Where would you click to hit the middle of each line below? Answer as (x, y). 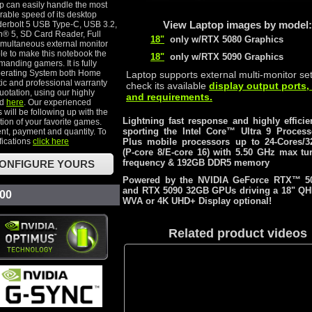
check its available (167, 86)
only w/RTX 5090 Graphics (224, 57)
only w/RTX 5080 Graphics (224, 40)
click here (51, 141)
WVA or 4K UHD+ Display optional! (197, 201)
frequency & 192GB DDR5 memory (196, 163)
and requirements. (169, 97)
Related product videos (237, 233)
